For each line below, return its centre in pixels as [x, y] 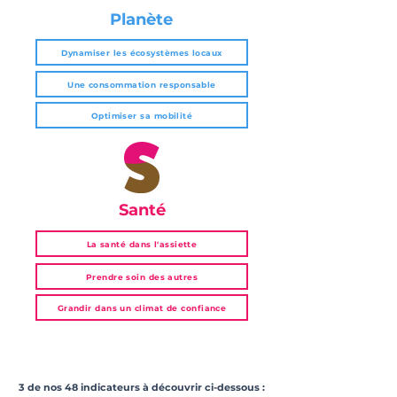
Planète [141, 19]
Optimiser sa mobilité [142, 115]
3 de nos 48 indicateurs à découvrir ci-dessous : [142, 387]
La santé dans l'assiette [142, 244]
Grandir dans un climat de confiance [142, 307]
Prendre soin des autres [142, 276]
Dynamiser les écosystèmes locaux [142, 52]
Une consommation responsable [142, 84]
